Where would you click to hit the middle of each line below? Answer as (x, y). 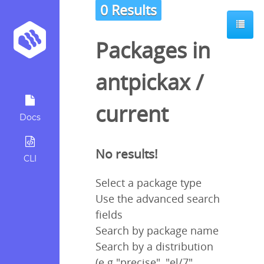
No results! (127, 154)
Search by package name (157, 231)
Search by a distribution (154, 247)
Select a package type (148, 183)
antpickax (143, 82)
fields (109, 215)
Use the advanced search (158, 199)
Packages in (153, 51)
